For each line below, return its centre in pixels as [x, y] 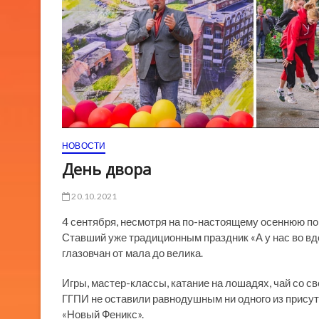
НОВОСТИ [84, 146]
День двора [107, 169]
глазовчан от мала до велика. [132, 253]
